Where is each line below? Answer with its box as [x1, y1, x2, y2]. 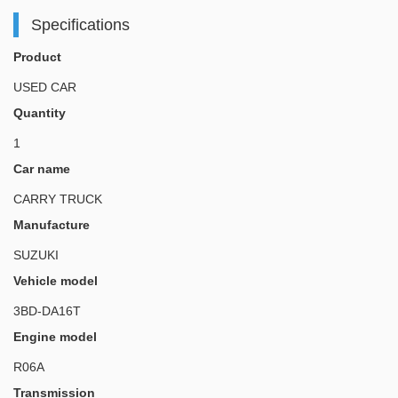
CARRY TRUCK [13, 192, 102, 207]
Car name [13, 162, 70, 177]
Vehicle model [13, 274, 98, 289]
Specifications [30, 15, 130, 34]
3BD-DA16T [13, 304, 81, 319]
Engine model [13, 330, 97, 345]
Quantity [13, 106, 66, 121]
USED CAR [13, 80, 76, 95]
